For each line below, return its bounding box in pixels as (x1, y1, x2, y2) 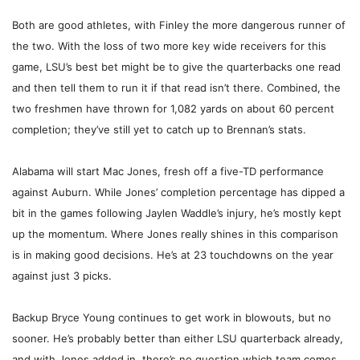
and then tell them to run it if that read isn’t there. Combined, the (12, 81, 341, 95)
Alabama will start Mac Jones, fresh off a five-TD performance (12, 165, 324, 178)
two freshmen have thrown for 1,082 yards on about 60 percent (12, 102, 334, 116)
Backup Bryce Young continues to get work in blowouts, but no (12, 311, 331, 325)
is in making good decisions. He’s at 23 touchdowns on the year (12, 248, 333, 262)
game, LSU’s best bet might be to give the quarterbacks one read (12, 60, 341, 74)
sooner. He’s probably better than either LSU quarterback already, (12, 332, 343, 346)
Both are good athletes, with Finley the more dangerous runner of (12, 18, 346, 32)
